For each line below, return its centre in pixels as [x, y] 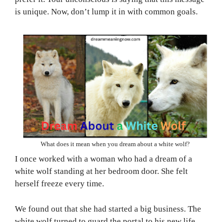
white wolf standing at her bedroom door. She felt [101, 171]
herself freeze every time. [59, 184]
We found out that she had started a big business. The [108, 209]
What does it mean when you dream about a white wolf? [115, 144]
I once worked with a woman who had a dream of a [104, 159]
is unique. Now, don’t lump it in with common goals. [106, 11]
